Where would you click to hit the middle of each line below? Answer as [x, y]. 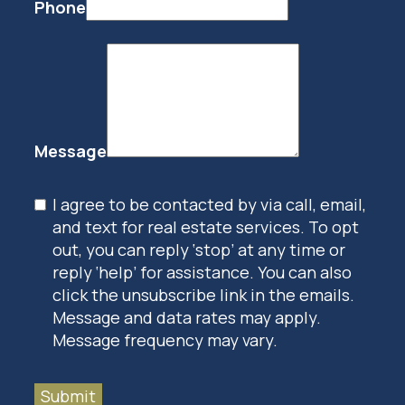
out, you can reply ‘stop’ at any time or [198, 249]
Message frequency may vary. [165, 339]
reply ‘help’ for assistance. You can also [202, 272]
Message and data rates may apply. [186, 317]
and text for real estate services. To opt [205, 226]
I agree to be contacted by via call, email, [209, 204]
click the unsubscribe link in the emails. [203, 294]
